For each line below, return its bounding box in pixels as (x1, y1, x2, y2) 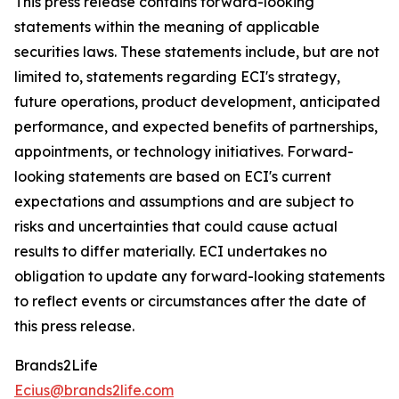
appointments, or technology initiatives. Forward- (14, 142, 354, 161)
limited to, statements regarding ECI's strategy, (14, 68, 340, 86)
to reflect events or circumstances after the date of (14, 292, 366, 311)
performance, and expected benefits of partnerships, (14, 118, 378, 136)
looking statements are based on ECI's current (14, 167, 331, 186)
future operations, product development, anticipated (14, 93, 380, 111)
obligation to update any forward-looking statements (14, 267, 385, 286)
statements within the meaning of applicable (14, 18, 320, 37)
